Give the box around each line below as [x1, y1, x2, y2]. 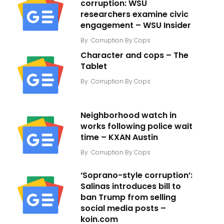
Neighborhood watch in [80, 109, 176, 121]
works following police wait [80, 120, 192, 132]
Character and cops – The [80, 49, 188, 61]
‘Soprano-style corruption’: [80, 169, 192, 181]
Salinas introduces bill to [80, 180, 181, 192]
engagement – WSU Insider [80, 19, 191, 31]
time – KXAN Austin [80, 131, 158, 143]
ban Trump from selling [80, 191, 176, 203]
